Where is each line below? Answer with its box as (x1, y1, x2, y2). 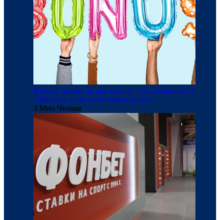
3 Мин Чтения (33, 104, 81, 113)
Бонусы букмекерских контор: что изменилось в (33, 86, 195, 95)
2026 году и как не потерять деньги (33, 95, 152, 104)
